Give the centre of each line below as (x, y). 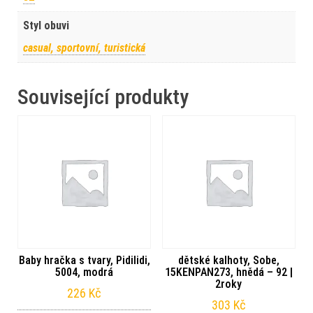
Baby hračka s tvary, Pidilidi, (84, 261)
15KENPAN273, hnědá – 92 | (228, 272)
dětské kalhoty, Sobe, (228, 261)
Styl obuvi (46, 26)
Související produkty (103, 97)
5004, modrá (85, 272)
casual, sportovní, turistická (84, 48)
